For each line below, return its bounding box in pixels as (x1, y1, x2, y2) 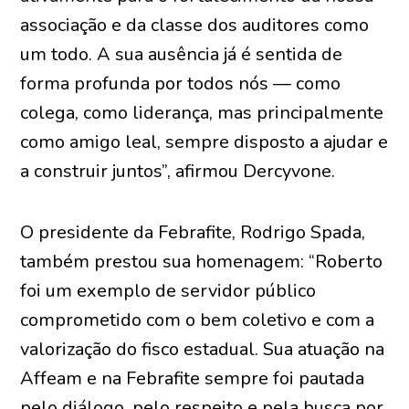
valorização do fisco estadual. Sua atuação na (20, 337, 385, 362)
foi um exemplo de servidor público (20, 278, 317, 303)
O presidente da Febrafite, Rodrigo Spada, (20, 220, 366, 245)
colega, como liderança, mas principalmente (20, 100, 384, 125)
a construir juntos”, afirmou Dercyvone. (20, 159, 336, 184)
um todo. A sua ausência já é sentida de (20, 42, 343, 67)
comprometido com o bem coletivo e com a (20, 308, 375, 332)
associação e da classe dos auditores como (20, 13, 370, 37)
